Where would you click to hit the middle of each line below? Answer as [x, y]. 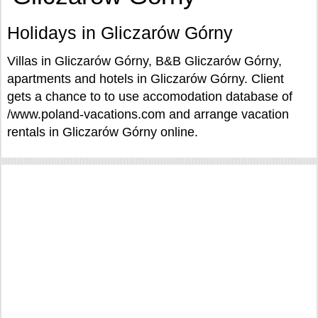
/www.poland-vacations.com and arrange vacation [148, 114]
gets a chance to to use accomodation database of [150, 97]
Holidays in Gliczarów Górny [120, 33]
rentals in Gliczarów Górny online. [103, 132]
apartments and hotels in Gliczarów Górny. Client [146, 79]
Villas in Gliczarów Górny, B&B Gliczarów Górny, [144, 61]
